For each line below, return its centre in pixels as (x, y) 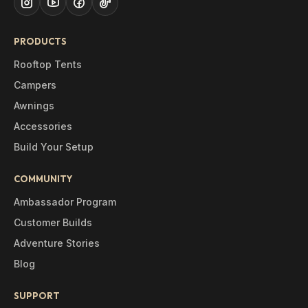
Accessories (43, 126)
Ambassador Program (65, 201)
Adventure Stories (57, 243)
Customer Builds (53, 222)
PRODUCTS (40, 41)
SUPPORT (37, 295)
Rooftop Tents (48, 64)
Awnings (34, 105)
